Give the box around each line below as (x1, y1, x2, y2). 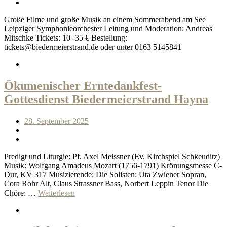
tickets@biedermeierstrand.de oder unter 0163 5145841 (4, 42, 181, 51)
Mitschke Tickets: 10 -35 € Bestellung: (4, 33, 127, 42)
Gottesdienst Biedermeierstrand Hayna (4, 92, 208, 106)
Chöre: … (4, 188, 38, 197)
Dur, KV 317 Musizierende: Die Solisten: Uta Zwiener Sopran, (4, 170, 206, 179)
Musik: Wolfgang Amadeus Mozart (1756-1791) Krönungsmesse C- (4, 161, 222, 170)
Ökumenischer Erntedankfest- (4, 79, 162, 92)
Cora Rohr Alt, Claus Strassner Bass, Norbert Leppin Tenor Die (4, 179, 208, 188)
